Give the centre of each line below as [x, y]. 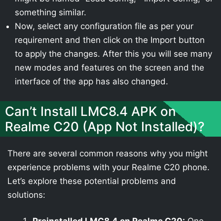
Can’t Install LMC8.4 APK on [91, 111]
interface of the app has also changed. [92, 81]
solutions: [26, 195]
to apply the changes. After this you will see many [113, 54]
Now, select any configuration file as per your [104, 26]
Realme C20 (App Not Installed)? [105, 126]
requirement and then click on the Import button [110, 40]
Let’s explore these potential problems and [92, 181]
